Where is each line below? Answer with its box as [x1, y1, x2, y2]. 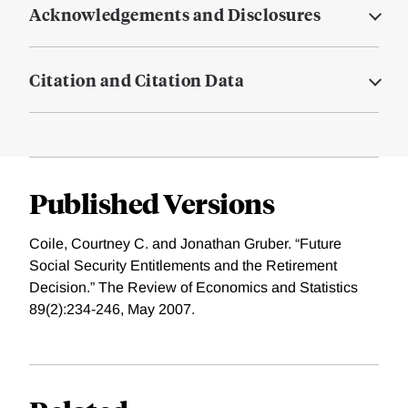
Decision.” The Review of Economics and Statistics [29, 280, 358, 296]
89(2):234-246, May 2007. [29, 301, 195, 318]
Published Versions [29, 185, 274, 221]
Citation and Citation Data [29, 68, 244, 92]
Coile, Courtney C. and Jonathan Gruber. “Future [29, 236, 342, 252]
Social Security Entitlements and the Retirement [29, 258, 337, 274]
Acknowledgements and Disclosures [29, 3, 321, 26]
